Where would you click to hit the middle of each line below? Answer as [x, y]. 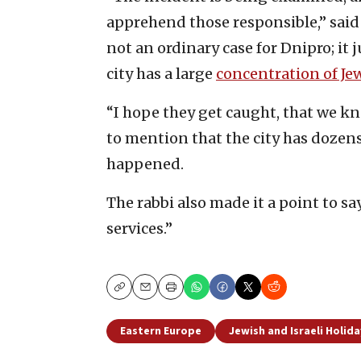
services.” [139, 228]
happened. [145, 164]
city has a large [161, 73]
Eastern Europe [161, 331]
